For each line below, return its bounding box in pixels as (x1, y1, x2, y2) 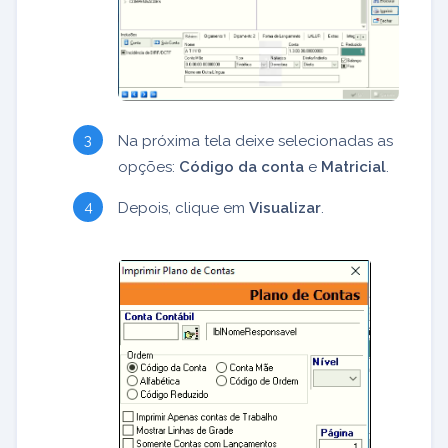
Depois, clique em (118, 198, 249, 217)
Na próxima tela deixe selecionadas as (118, 131, 393, 150)
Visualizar (249, 198, 321, 217)
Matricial (321, 157, 386, 176)
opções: (118, 157, 179, 176)
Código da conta (179, 157, 304, 176)
